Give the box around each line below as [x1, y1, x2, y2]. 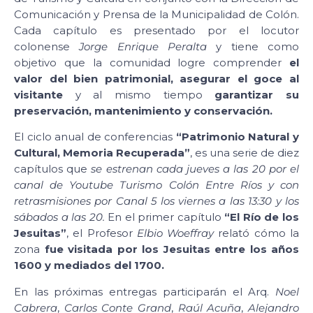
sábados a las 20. [14, 210, 105, 224]
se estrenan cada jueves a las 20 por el [91, 162, 300, 176]
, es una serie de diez [190, 146, 299, 160]
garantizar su [214, 87, 300, 101]
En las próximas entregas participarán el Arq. [14, 284, 275, 298]
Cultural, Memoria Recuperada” [14, 146, 190, 160]
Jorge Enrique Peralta [79, 39, 208, 53]
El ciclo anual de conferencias [14, 130, 176, 144]
